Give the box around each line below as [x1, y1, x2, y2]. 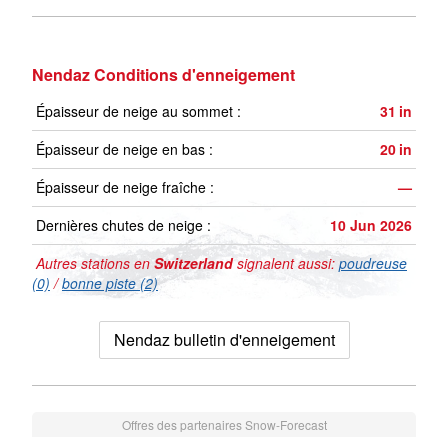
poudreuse [339, 253, 407, 274]
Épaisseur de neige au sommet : [36, 101, 241, 122]
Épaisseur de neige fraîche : [36, 177, 214, 198]
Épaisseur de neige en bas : [36, 139, 213, 160]
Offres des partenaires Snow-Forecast [121, 416, 327, 434]
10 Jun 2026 [330, 215, 412, 236]
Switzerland [154, 253, 233, 274]
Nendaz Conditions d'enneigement [32, 63, 295, 87]
